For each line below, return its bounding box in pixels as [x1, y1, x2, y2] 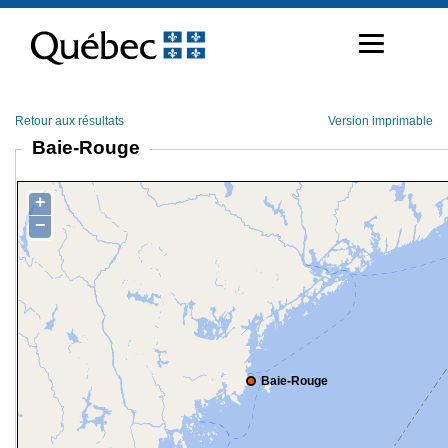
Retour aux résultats [15, 114, 124, 128]
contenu [14, 38, 61, 54]
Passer [14, 6, 53, 22]
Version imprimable [328, 114, 433, 128]
